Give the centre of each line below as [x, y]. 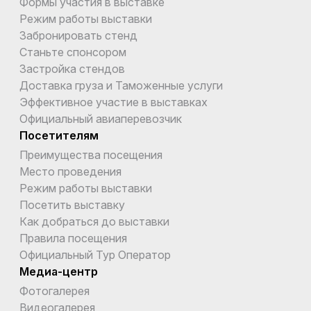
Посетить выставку [72, 204]
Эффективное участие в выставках [114, 102]
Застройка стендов [72, 68]
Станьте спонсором [73, 52]
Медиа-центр [59, 271]
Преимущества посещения [91, 154]
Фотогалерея [54, 291]
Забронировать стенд [78, 35]
